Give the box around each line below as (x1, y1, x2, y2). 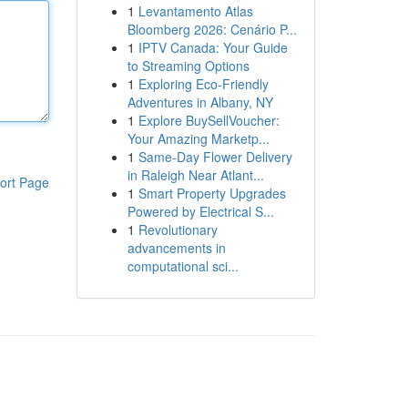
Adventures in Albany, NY (127, 93, 273, 111)
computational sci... (127, 257, 239, 275)
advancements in (127, 239, 226, 257)
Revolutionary (138, 220, 218, 239)
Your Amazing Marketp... (127, 129, 270, 148)
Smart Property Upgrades (138, 184, 286, 202)
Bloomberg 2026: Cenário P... (127, 20, 297, 38)
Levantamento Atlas (138, 2, 253, 20)
